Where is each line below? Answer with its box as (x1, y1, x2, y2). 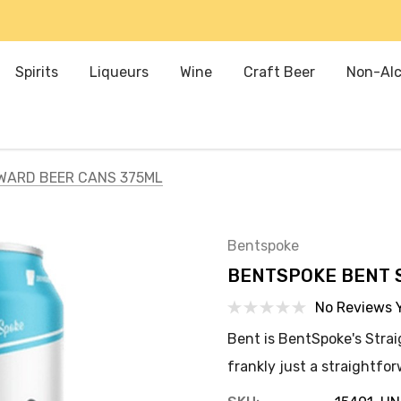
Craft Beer (243, 64, 315, 81)
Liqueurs (90, 64, 149, 81)
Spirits (15, 64, 58, 81)
